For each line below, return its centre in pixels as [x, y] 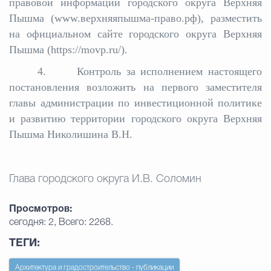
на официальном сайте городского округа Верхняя [135, 34]
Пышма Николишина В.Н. [71, 134]
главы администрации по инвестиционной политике [135, 103]
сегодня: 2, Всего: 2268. [61, 223]
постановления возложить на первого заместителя [135, 87]
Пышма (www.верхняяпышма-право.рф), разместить [135, 18]
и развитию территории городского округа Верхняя [135, 119]
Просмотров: [41, 209]
